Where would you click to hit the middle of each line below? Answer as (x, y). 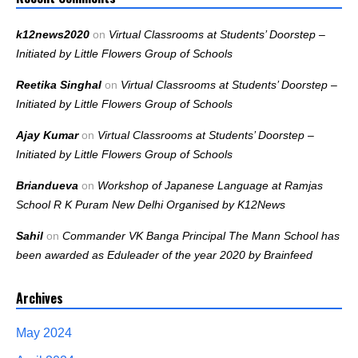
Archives (40, 298)
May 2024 (44, 333)
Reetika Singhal (59, 85)
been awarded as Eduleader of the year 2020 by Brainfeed (164, 255)
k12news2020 (53, 35)
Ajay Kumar (47, 135)
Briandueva (47, 186)
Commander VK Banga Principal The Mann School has (201, 236)
